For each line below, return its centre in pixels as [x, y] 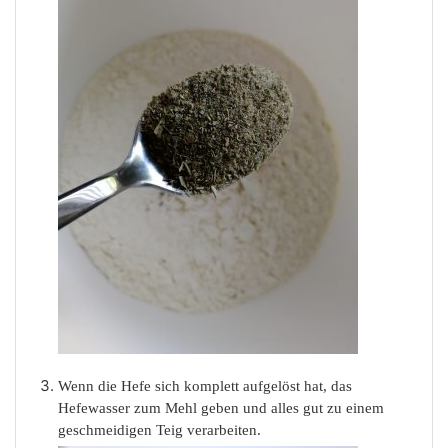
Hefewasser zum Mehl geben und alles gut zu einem [221, 408]
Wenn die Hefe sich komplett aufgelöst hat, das [205, 386]
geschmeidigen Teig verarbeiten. [159, 430]
